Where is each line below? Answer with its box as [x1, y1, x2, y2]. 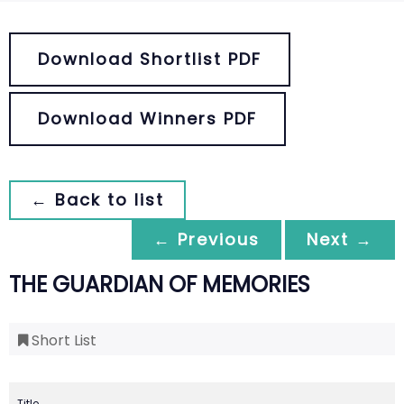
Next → [307, 228, 373, 251]
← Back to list [31, 188, 164, 211]
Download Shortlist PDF [38, 48, 262, 70]
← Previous [153, 228, 260, 251]
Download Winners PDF [38, 107, 257, 130]
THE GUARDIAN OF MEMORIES [9, 270, 310, 299]
